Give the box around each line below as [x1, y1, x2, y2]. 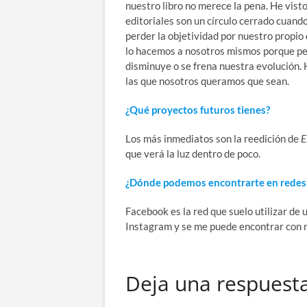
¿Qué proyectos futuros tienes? [125, 103, 270, 116]
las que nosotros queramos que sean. [125, 74, 289, 87]
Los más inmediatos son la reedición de [125, 132, 301, 145]
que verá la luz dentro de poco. [125, 147, 260, 160]
